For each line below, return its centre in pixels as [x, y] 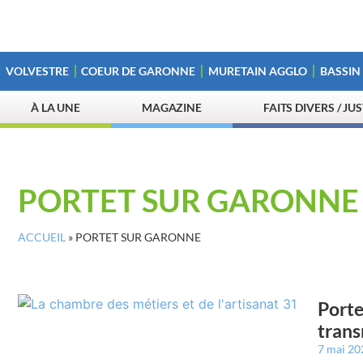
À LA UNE [56, 107]
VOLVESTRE [37, 71]
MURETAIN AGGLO [257, 71]
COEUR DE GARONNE [139, 71]
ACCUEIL [42, 237]
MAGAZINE [172, 107]
